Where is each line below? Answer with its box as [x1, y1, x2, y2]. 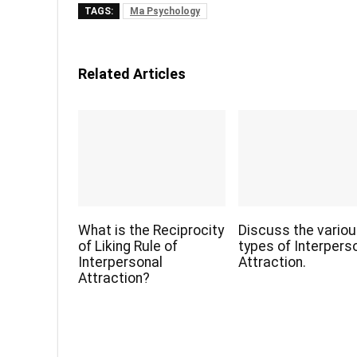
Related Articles [78, 65, 186, 82]
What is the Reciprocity [78, 222, 225, 239]
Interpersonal [78, 254, 163, 271]
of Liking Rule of [78, 238, 178, 255]
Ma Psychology [130, 6, 200, 17]
